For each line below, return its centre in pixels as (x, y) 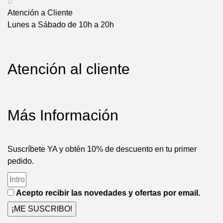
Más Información (63, 115)
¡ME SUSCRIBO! (42, 209)
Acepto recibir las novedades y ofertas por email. (108, 193)
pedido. (21, 161)
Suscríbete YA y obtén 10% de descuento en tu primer (102, 149)
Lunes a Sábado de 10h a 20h (61, 25)
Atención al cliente (69, 69)
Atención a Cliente (40, 13)
